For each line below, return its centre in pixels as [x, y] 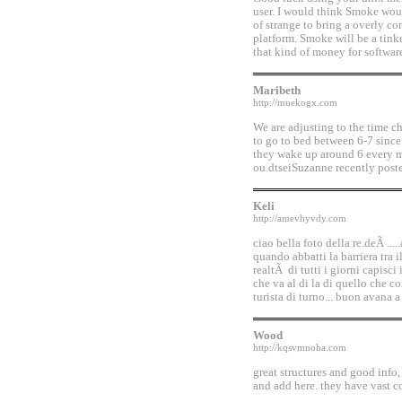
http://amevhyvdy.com [300, 218]
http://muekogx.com [295, 103]
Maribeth [277, 91]
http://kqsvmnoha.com [300, 348]
